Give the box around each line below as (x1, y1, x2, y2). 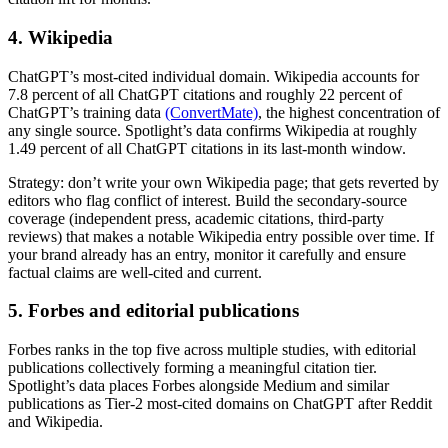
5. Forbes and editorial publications (8, 300, 299, 322)
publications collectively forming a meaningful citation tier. (8, 359, 377, 377)
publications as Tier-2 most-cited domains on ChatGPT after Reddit (8, 395, 432, 413)
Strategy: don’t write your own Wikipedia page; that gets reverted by (8, 173, 439, 191)
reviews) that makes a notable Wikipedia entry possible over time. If (8, 227, 434, 245)
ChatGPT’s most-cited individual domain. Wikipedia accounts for (8, 67, 419, 85)
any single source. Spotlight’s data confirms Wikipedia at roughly (8, 121, 417, 139)
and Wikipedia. (8, 413, 103, 431)
